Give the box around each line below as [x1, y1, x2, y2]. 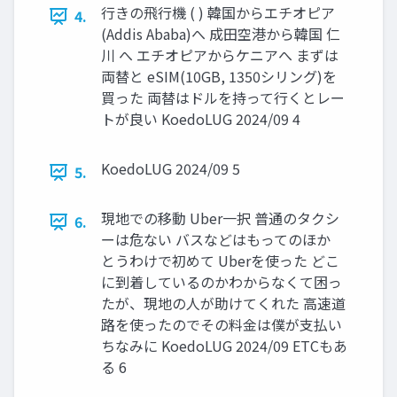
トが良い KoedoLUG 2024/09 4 [101, 108, 300, 130]
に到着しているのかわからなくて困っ [101, 271, 342, 293]
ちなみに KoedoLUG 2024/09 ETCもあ [101, 335, 347, 357]
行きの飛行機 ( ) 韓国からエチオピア [101, 2, 335, 24]
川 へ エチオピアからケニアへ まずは [101, 44, 339, 66]
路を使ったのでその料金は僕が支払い [101, 314, 342, 336]
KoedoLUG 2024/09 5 [101, 158, 240, 180]
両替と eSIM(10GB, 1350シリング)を [101, 66, 337, 88]
